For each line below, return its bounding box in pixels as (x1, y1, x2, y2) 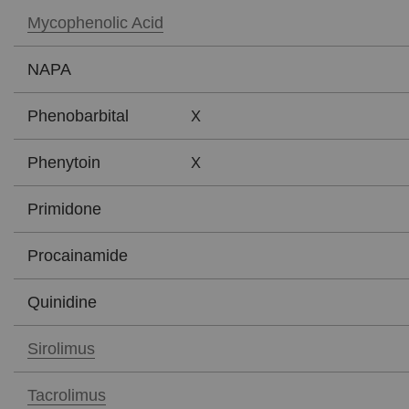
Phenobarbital (27, 106, 129, 125)
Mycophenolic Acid (27, 13, 163, 32)
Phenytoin (27, 152, 100, 172)
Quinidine (27, 292, 97, 311)
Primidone (27, 199, 101, 218)
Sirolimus (27, 339, 95, 358)
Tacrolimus (27, 385, 106, 404)
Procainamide (27, 246, 128, 265)
